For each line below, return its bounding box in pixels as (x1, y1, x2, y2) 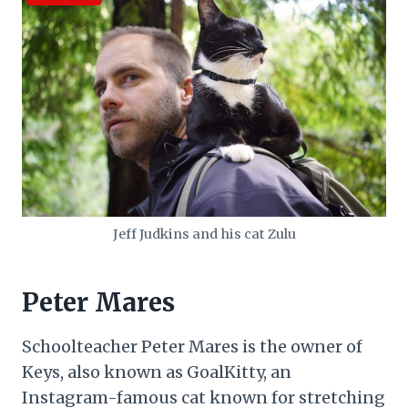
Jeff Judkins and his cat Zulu (112, 226, 296, 243)
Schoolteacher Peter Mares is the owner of (22, 336, 362, 358)
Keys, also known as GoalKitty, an (22, 362, 291, 383)
